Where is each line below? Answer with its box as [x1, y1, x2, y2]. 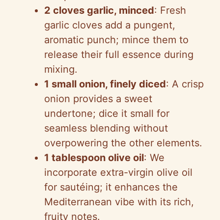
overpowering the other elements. [44, 137, 202, 149]
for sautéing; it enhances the [44, 181, 178, 193]
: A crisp [166, 78, 204, 90]
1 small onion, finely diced [44, 78, 166, 90]
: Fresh [154, 4, 186, 16]
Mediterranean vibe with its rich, [44, 195, 194, 208]
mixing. [44, 63, 78, 75]
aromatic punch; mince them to [44, 33, 189, 46]
